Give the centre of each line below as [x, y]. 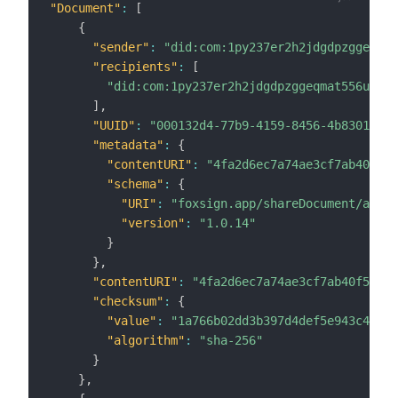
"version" [153, 223]
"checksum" [128, 301]
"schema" [135, 183]
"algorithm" [146, 340]
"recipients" [135, 66]
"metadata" [128, 144]
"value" [131, 320]
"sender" [121, 47]
